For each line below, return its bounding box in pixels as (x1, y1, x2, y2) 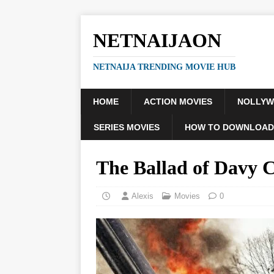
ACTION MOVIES (144, 97, 212, 106)
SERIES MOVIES (94, 122, 160, 132)
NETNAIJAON (93, 29, 221, 51)
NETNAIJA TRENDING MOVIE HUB (93, 62, 235, 72)
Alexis (131, 191, 154, 201)
